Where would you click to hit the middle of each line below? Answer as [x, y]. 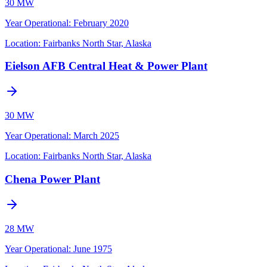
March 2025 [96, 136]
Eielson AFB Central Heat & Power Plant [106, 66]
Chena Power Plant [52, 179]
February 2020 [101, 23]
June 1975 [93, 249]
